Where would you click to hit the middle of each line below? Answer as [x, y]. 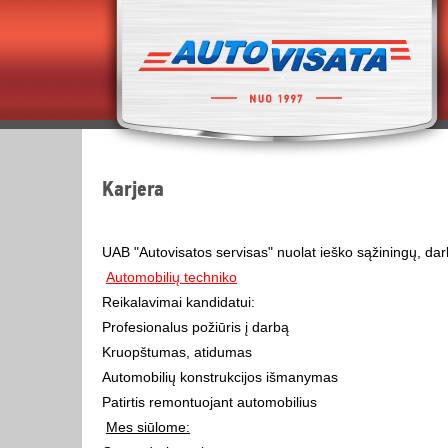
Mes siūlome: [148, 427]
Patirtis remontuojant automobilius [209, 402]
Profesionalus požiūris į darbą [195, 327]
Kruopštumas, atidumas [177, 352]
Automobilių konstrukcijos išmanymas [220, 377]
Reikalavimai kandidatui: [178, 302]
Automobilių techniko [171, 277]
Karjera [133, 189]
